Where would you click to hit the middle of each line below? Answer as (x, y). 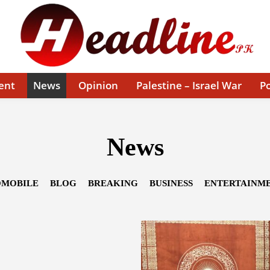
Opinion (98, 85)
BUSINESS (171, 183)
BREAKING (113, 183)
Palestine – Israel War (189, 85)
